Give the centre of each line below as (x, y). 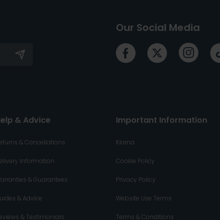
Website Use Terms (144, 198)
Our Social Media (158, 27)
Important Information (161, 120)
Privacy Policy (136, 180)
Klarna (125, 142)
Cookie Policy (135, 161)
